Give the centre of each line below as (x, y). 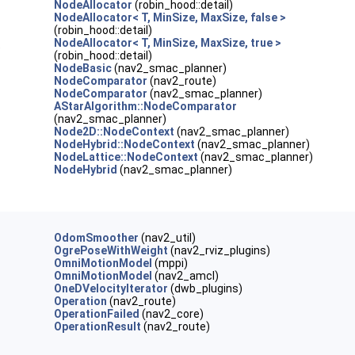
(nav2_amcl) (186, 276)
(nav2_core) (172, 314)
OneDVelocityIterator (111, 288)
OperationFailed (97, 314)
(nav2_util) (168, 238)
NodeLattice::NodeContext (126, 157)
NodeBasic (83, 68)
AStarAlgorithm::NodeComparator (146, 106)
